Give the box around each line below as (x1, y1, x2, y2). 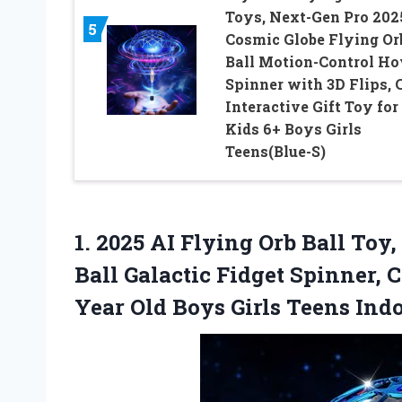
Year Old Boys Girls (74, 293, 286, 322)
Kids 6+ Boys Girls (224, 119, 362, 139)
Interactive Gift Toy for (224, 97, 398, 117)
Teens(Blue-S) (224, 142, 326, 162)
